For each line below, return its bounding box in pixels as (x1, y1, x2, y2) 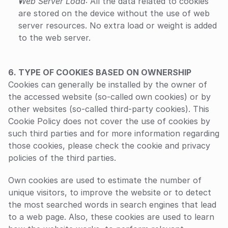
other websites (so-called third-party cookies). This (8, 104, 209, 114)
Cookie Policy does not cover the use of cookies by (8, 116, 210, 126)
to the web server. (18, 33, 91, 43)
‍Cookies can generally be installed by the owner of (8, 79, 207, 90)
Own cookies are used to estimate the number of (8, 175, 202, 185)
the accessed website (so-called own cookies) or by (8, 92, 211, 102)
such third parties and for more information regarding (8, 128, 219, 138)
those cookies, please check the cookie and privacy (8, 140, 210, 151)
